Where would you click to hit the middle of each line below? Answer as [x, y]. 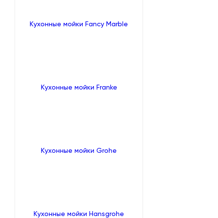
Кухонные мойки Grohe [79, 151]
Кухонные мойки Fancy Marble [79, 24]
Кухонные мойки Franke [79, 87]
